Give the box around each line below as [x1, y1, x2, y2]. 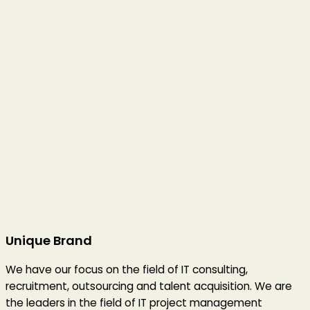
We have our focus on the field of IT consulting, [6, 262, 248, 277]
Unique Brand [6, 231, 92, 249]
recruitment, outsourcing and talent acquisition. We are [6, 278, 292, 293]
